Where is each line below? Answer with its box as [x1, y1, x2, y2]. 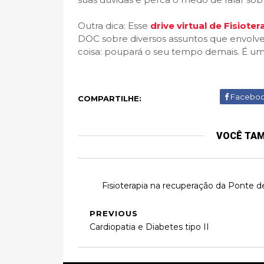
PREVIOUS [90, 209, 138, 218]
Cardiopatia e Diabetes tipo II [90, 222, 209, 232]
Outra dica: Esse [78, 20, 150, 31]
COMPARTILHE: [78, 94, 141, 103]
